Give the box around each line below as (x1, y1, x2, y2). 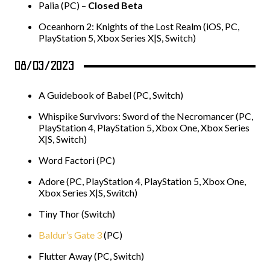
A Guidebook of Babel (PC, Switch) (39, 89, 183, 101)
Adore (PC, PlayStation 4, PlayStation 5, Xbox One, (39, 175, 246, 187)
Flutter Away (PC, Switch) (39, 250, 144, 262)
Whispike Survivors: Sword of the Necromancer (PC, (39, 110, 253, 122)
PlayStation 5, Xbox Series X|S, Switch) (39, 32, 196, 43)
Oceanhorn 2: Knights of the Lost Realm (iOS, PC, (39, 20, 239, 32)
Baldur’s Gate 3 (39, 229, 102, 240)
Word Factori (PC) (39, 154, 115, 166)
